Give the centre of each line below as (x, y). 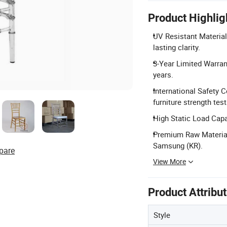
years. (163, 74)
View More (169, 161)
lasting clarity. (177, 47)
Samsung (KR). (178, 145)
